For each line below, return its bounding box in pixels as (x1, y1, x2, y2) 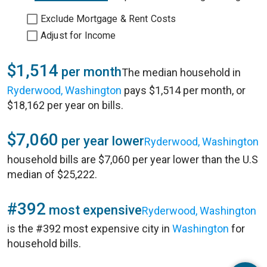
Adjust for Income (41, 30, 116, 41)
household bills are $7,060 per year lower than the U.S (7, 153, 258, 166)
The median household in (122, 66, 241, 79)
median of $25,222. (7, 168, 97, 181)
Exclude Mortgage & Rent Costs (41, 13, 176, 24)
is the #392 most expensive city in (7, 222, 172, 235)
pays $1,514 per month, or (122, 84, 246, 97)
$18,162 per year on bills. (7, 99, 123, 111)
